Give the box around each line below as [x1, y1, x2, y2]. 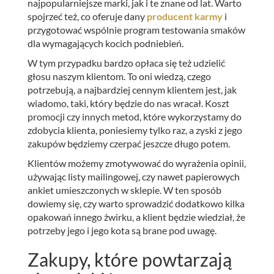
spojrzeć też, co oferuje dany [28, 10, 147, 22]
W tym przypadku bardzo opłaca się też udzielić [28, 56, 225, 68]
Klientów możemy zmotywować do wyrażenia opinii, [28, 157, 246, 169]
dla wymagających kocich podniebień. [28, 37, 183, 49]
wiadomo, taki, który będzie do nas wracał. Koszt [28, 97, 229, 109]
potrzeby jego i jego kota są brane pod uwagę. [28, 224, 217, 236]
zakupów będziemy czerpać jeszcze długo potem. [28, 137, 230, 149]
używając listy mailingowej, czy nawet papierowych [28, 170, 240, 182]
